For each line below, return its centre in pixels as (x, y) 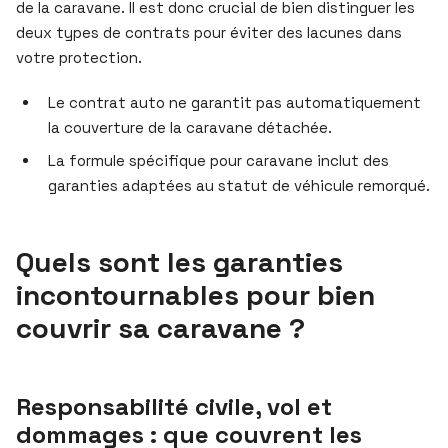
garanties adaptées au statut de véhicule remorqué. (239, 185)
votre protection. (79, 57)
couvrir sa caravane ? (160, 327)
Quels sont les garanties (179, 261)
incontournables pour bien (195, 294)
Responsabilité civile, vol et (174, 406)
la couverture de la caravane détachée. (190, 127)
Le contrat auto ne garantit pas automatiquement (234, 102)
